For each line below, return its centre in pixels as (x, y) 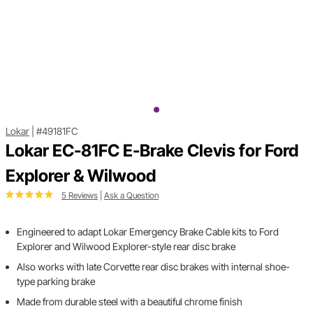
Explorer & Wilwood (81, 176)
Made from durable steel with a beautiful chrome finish (130, 302)
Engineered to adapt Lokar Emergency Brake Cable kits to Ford (148, 232)
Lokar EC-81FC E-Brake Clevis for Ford (152, 151)
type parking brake (56, 282)
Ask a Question (131, 196)
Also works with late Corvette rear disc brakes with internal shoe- (153, 267)
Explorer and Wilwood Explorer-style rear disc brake (126, 247)
